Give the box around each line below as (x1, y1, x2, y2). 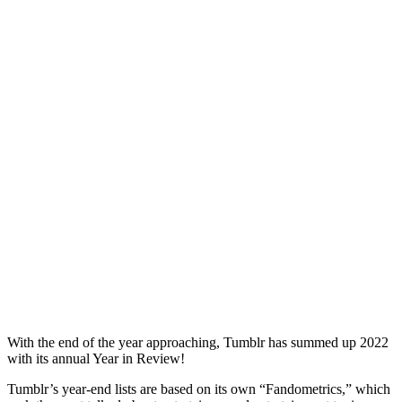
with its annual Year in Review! (7, 350, 185, 366)
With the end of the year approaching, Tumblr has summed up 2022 (7, 334, 389, 350)
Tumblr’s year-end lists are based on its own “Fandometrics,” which (7, 380, 390, 397)
